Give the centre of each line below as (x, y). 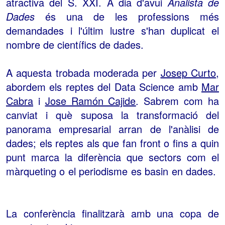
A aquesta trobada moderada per (83, 72)
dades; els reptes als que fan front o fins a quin (113, 143)
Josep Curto (188, 72)
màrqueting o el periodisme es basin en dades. (113, 171)
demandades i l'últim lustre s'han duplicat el (113, 30)
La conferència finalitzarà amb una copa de (113, 213)
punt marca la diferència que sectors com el (113, 157)
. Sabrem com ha (178, 100)
